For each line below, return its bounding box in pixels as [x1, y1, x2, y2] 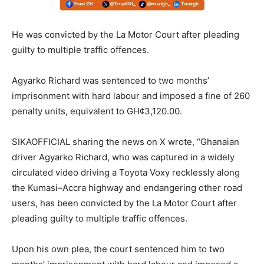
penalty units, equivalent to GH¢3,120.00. [12, 105, 182, 117]
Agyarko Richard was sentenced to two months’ [12, 74, 209, 86]
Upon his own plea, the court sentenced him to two [12, 243, 225, 255]
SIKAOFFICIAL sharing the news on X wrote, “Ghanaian [12, 136, 239, 147]
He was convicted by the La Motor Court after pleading [12, 28, 239, 40]
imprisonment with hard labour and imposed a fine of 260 [12, 90, 250, 101]
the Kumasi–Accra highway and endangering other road [12, 181, 242, 193]
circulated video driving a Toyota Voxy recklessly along [12, 166, 240, 178]
